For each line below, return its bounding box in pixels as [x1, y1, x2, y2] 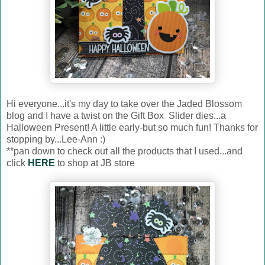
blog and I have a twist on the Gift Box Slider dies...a [7, 111, 226, 121]
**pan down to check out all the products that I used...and [7, 146, 243, 157]
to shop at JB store [57, 158, 135, 169]
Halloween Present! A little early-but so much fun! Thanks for [7, 122, 258, 133]
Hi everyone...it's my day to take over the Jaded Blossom [7, 99, 242, 109]
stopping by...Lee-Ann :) [7, 134, 105, 145]
